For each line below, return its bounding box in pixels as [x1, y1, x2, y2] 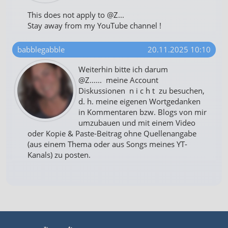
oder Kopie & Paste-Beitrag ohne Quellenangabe [27, 128, 196, 138]
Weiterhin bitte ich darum [78, 64, 168, 74]
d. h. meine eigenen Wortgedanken [78, 96, 201, 106]
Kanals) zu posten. [27, 149, 91, 160]
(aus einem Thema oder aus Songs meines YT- [27, 138, 187, 149]
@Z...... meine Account [78, 74, 158, 85]
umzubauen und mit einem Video [78, 117, 195, 128]
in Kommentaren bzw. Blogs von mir [78, 106, 207, 117]
